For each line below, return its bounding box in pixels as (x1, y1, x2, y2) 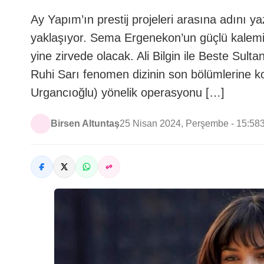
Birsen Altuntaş (51, 118, 120, 128)
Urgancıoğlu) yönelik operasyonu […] (31, 86, 225, 99)
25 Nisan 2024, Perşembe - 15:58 (120, 118, 260, 128)
